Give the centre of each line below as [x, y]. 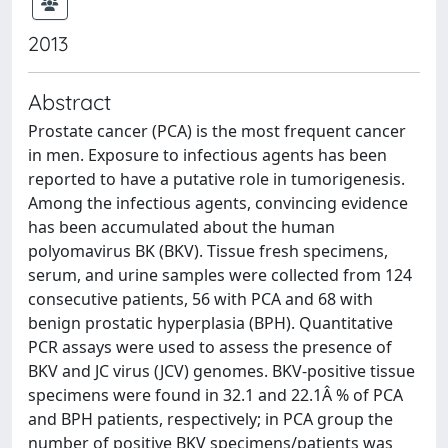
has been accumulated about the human [181, 226]
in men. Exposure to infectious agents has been [207, 154]
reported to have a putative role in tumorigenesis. [216, 178]
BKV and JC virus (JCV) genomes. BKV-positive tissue [221, 370]
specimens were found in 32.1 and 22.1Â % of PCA [215, 394]
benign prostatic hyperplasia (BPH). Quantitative [210, 322]
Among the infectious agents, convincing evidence [218, 202]
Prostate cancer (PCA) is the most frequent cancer [217, 130]
